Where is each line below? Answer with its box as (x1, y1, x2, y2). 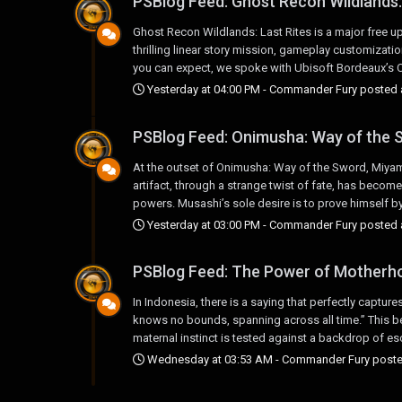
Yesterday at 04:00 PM (147, 83, 260, 97)
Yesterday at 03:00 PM (147, 217, 260, 232)
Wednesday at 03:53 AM (147, 352, 273, 366)
